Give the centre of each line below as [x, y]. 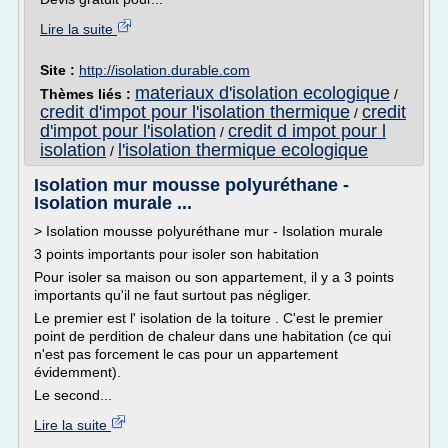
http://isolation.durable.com [164, 70]
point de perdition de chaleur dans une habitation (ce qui [212, 336]
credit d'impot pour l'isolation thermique [195, 112]
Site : [59, 70]
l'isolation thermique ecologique [243, 150]
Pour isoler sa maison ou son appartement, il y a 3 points [214, 277]
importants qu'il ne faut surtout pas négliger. [172, 295]
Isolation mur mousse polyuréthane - [191, 185]
